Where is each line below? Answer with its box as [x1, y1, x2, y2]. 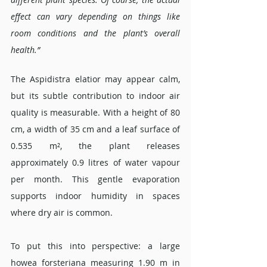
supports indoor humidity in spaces [11, 190, 180, 202]
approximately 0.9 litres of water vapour [11, 157, 180, 169]
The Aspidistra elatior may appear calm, [11, 73, 180, 85]
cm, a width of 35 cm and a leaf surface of [11, 123, 180, 135]
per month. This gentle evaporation [11, 173, 180, 185]
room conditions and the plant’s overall [11, 27, 180, 39]
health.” [11, 44, 40, 56]
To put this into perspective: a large [11, 240, 180, 252]
